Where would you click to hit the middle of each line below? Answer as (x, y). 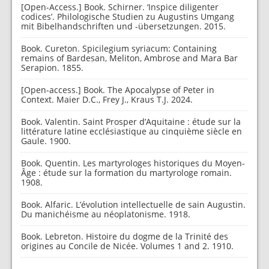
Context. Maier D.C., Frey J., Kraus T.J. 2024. (107, 99)
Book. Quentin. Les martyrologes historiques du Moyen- (133, 163)
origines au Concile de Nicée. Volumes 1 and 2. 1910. (127, 246)
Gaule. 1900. (46, 141)
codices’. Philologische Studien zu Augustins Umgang (128, 17)
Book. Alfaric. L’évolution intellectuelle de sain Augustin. (133, 204)
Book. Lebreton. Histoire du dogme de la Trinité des (125, 236)
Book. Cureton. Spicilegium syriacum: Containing (119, 48)
